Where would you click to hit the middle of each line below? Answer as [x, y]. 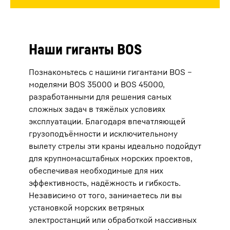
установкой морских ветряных [87, 207]
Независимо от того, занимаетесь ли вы [105, 195]
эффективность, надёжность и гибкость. [105, 183]
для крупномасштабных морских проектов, [111, 158]
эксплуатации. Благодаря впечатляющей [107, 121]
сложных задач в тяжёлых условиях [97, 109]
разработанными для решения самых [100, 96]
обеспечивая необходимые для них [96, 170]
